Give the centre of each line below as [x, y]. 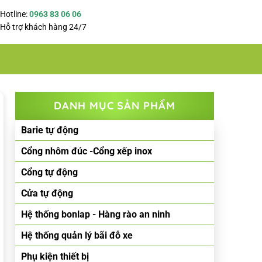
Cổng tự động [49, 172]
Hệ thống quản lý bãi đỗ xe [77, 235]
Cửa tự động [47, 193]
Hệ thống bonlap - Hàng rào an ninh [96, 214]
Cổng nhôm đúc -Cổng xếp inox [87, 151]
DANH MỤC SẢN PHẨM [115, 106]
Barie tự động [50, 130]
